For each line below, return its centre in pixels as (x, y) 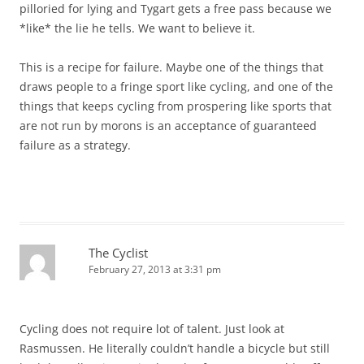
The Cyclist (118, 253)
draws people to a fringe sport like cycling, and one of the (176, 87)
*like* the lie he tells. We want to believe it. (137, 28)
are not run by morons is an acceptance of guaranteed (168, 126)
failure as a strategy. (75, 145)
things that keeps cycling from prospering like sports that (175, 106)
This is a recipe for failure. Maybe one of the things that (171, 67)
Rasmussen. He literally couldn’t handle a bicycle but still (175, 349)
